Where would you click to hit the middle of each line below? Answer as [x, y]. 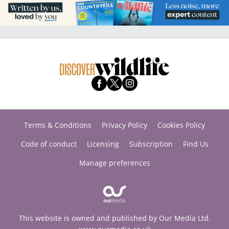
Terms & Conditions [58, 125]
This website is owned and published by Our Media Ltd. [114, 218]
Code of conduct [49, 144]
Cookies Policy [181, 125]
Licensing [103, 144]
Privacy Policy [124, 125]
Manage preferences [114, 163]
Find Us [196, 144]
